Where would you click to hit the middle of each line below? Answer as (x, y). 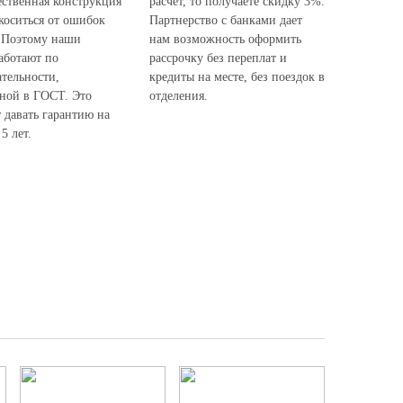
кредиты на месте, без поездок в (237, 77)
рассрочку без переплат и (218, 58)
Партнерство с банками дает (226, 20)
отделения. (179, 96)
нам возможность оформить (225, 39)
